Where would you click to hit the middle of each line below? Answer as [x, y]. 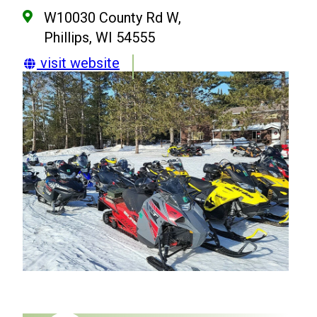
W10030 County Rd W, [113, 18]
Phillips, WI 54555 [99, 38]
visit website [78, 63]
